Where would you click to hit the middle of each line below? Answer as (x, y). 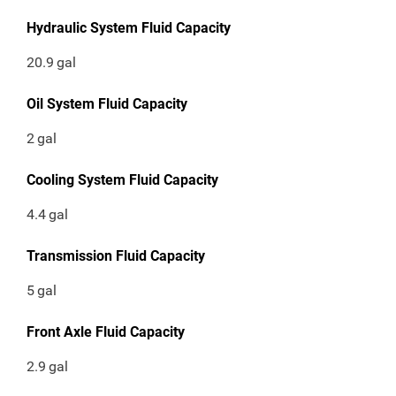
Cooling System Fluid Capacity (122, 180)
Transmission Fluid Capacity (116, 256)
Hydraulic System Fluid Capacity (129, 28)
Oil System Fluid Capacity (107, 104)
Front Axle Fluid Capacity (106, 332)
